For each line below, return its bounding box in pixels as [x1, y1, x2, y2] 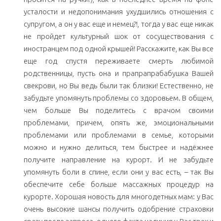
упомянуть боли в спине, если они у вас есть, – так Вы [24, 168, 214, 177]
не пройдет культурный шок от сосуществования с [24, 32, 214, 41]
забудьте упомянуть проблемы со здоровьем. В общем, [24, 94, 214, 103]
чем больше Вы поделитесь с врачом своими [24, 106, 214, 115]
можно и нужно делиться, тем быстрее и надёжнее [24, 143, 214, 152]
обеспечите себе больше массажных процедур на [24, 180, 214, 189]
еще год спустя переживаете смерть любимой [24, 57, 214, 66]
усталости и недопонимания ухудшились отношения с [24, 7, 214, 16]
